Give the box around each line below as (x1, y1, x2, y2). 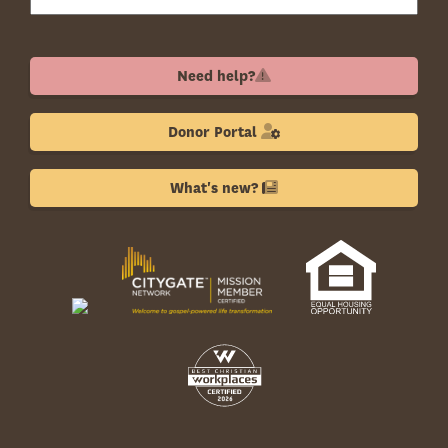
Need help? (177, 66, 255, 86)
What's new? (170, 178, 262, 198)
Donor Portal (167, 122, 261, 142)
